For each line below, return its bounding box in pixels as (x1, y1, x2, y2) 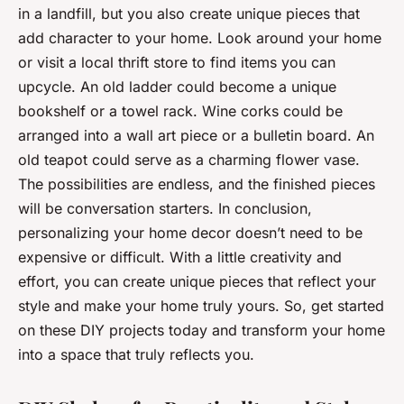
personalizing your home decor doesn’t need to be (18, 223, 363, 242)
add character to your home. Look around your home (18, 28, 381, 47)
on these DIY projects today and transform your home (18, 320, 385, 339)
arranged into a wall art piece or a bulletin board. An (18, 125, 374, 144)
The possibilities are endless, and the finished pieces (18, 174, 375, 193)
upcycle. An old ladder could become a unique (18, 77, 336, 96)
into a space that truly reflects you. (18, 344, 254, 363)
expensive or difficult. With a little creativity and (18, 247, 342, 266)
